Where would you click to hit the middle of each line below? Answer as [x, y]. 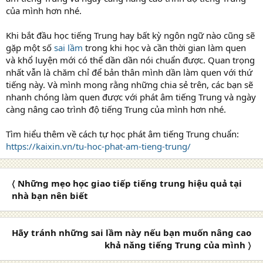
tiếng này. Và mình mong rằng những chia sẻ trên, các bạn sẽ [129, 84]
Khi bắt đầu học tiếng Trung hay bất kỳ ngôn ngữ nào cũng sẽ [130, 35]
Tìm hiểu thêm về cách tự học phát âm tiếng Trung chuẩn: [122, 134]
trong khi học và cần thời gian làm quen [164, 47]
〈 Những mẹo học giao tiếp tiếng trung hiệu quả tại [127, 183]
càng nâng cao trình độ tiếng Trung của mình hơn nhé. [116, 109]
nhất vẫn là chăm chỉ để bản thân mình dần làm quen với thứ [129, 72]
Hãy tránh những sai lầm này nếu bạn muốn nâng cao [131, 232]
